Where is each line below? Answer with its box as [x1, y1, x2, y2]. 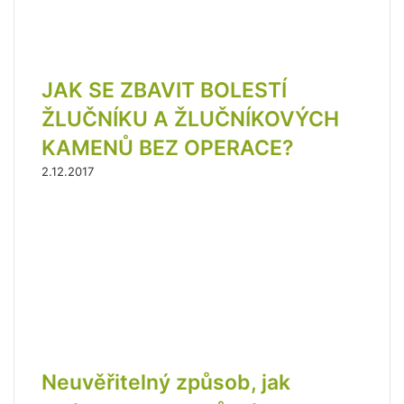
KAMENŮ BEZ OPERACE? [41, 135, 294, 161]
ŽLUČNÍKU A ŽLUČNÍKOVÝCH [41, 106, 339, 133]
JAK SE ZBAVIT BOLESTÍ [41, 78, 287, 104]
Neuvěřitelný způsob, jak [41, 370, 290, 396]
